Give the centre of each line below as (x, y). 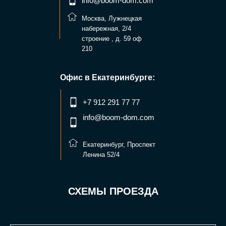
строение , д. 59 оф (112, 38)
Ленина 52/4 (101, 154)
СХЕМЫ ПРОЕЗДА (113, 191)
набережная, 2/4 (106, 28)
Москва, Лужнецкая (112, 18)
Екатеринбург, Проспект (119, 144)
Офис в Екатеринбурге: (107, 77)
